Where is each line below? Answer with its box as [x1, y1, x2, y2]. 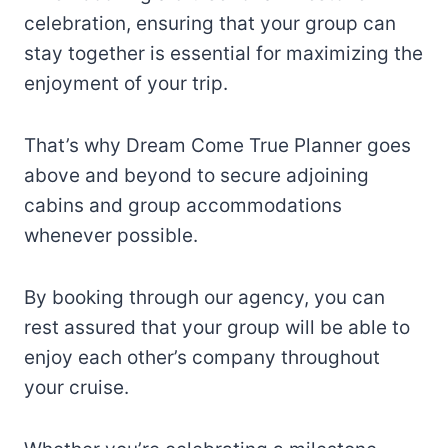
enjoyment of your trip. [24, 72, 228, 96]
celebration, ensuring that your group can [24, 12, 396, 36]
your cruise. [24, 376, 129, 400]
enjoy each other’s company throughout [24, 346, 380, 370]
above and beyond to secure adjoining [24, 164, 369, 188]
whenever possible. [24, 224, 198, 248]
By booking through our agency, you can [24, 286, 385, 310]
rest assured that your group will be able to [24, 316, 410, 340]
